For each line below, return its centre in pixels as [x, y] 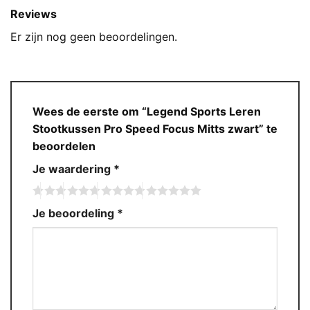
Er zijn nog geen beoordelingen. [94, 36]
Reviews [34, 13]
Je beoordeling [75, 213]
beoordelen [65, 146]
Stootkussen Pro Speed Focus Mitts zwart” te [155, 128]
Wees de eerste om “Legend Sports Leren [147, 111]
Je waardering [73, 168]
